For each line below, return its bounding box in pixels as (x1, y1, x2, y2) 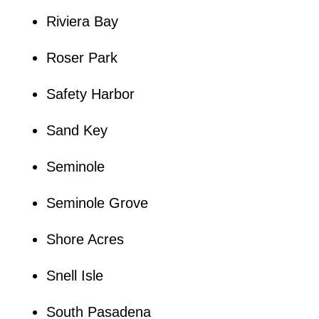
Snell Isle (46, 267, 103, 283)
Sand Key (46, 122, 108, 138)
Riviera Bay (46, 13, 118, 29)
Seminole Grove (46, 194, 148, 211)
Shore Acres (46, 231, 124, 247)
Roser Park (46, 49, 117, 66)
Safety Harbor (46, 85, 135, 102)
